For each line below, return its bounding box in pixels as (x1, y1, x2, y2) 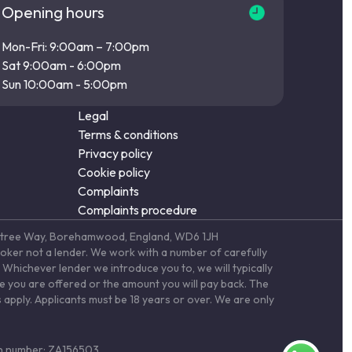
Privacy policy (77, 145, 152, 161)
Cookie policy (77, 163, 150, 180)
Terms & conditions (77, 126, 178, 142)
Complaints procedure (77, 201, 197, 218)
